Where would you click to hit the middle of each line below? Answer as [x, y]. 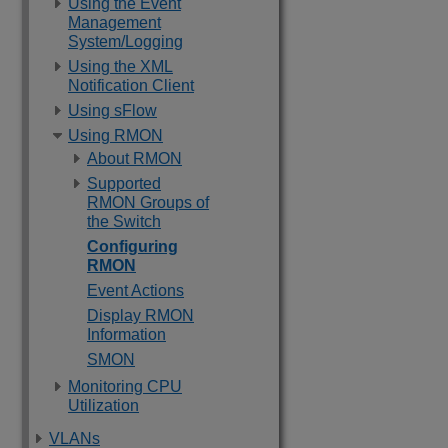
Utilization [103, 405]
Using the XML [120, 66]
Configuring [132, 246]
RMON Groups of [148, 202]
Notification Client [131, 85]
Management [114, 22]
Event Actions [135, 290]
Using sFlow [112, 110]
